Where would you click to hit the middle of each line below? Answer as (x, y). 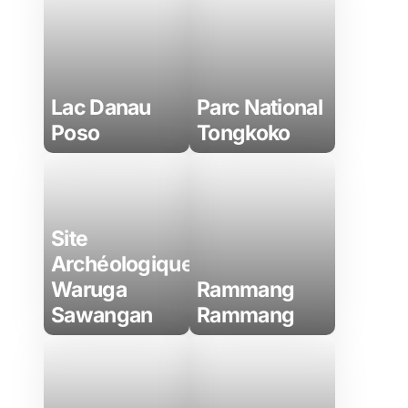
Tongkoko (244, 133)
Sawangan (102, 315)
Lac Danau (101, 107)
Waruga (89, 290)
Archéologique (122, 264)
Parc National (260, 107)
